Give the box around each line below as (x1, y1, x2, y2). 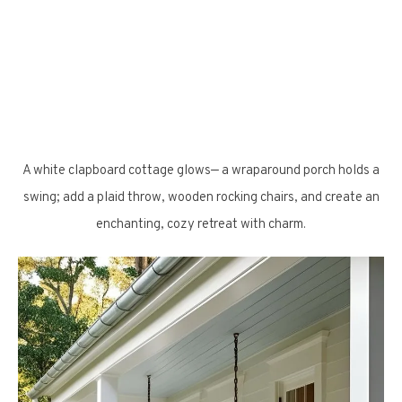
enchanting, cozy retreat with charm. (96, 216, 306, 233)
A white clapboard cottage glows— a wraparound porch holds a (22, 162, 380, 179)
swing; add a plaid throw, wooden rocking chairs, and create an (22, 189, 380, 206)
